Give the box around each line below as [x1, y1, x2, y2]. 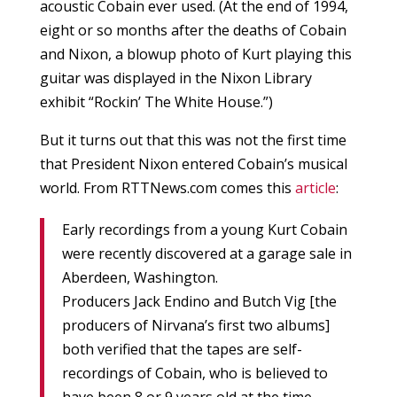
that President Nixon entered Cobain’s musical [39, 154, 347, 175]
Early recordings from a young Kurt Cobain [61, 220, 347, 240]
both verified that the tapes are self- [61, 339, 302, 360]
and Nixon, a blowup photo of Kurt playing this [39, 44, 352, 65]
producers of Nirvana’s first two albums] [61, 315, 330, 336]
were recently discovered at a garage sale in [61, 244, 352, 264]
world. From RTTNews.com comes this [39, 178, 295, 198]
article [294, 178, 336, 198]
